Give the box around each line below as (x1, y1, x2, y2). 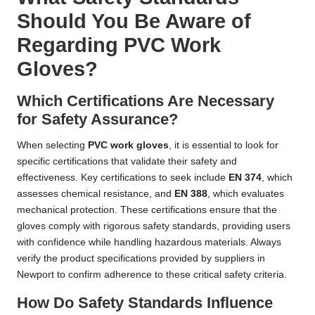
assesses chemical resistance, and (17, 188, 174, 199)
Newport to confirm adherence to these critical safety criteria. (17, 269, 287, 280)
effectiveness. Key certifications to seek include (17, 172, 229, 183)
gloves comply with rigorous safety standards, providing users (17, 220, 290, 231)
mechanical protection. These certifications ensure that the (17, 204, 277, 215)
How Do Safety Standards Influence (17, 293, 273, 311)
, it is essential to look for (169, 139, 278, 150)
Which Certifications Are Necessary (17, 91, 274, 110)
